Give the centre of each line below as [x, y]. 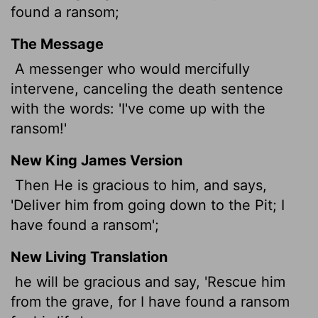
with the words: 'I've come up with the [138, 108]
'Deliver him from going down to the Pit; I [148, 205]
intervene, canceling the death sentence [147, 88]
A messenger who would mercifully [130, 68]
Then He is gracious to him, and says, [139, 185]
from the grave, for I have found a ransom [150, 301]
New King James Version [97, 160]
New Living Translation [89, 257]
